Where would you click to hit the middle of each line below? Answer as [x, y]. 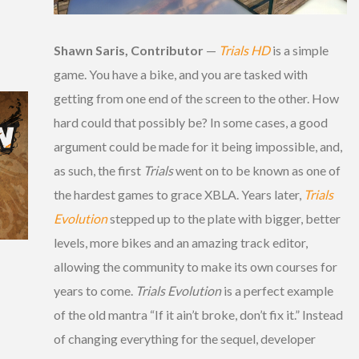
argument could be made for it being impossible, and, [198, 147]
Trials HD [244, 50]
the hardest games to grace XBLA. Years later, [179, 195]
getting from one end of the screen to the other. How [196, 99]
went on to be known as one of [257, 171]
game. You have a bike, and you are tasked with [181, 75]
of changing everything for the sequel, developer [185, 339]
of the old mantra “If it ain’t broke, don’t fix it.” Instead [198, 315]
